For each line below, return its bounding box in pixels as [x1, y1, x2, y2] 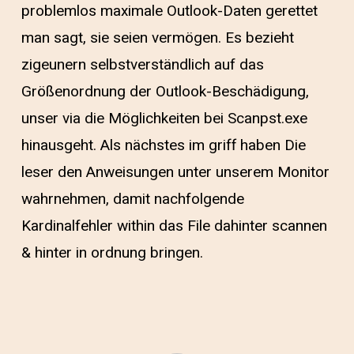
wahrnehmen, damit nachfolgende [21, 187, 244, 210]
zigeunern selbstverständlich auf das [21, 53, 264, 76]
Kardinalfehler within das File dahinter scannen [21, 214, 327, 237]
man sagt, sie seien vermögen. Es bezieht [21, 26, 294, 49]
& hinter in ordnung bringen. [21, 241, 203, 264]
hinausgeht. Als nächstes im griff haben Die [21, 134, 306, 156]
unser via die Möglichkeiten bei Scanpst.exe [21, 107, 307, 130]
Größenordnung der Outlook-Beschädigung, [21, 80, 309, 103]
